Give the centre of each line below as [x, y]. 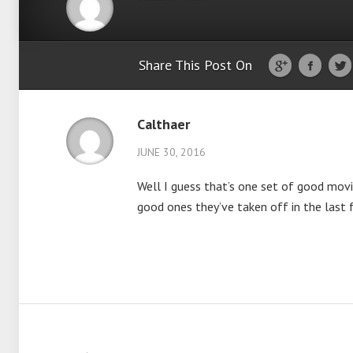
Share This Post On [195, 65]
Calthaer [163, 124]
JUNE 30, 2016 [171, 152]
